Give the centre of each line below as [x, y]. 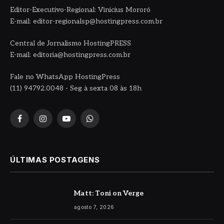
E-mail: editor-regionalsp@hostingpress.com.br [86, 21]
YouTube [80, 123]
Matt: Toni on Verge [109, 193]
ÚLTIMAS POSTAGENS [55, 160]
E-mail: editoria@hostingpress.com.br [70, 55]
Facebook [34, 123]
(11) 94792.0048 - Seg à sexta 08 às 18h [76, 88]
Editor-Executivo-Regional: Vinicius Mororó [80, 10]
